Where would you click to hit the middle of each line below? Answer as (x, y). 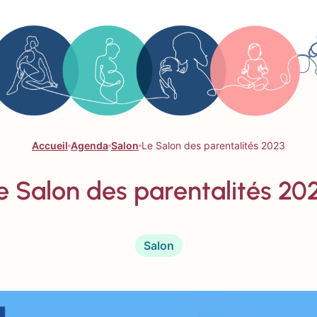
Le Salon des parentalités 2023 (213, 145)
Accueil (50, 145)
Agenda (90, 145)
